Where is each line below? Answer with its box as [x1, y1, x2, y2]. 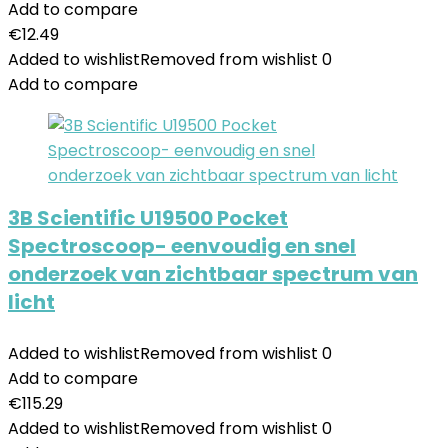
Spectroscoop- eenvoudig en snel [8, 232, 356, 260]
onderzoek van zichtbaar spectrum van [8, 260, 418, 288]
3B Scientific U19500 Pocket [8, 204, 288, 232]
